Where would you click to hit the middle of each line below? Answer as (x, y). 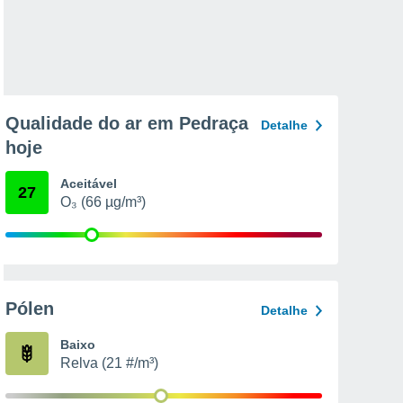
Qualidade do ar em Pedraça (127, 123)
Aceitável (89, 184)
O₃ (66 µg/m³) (103, 202)
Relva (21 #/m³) (109, 363)
